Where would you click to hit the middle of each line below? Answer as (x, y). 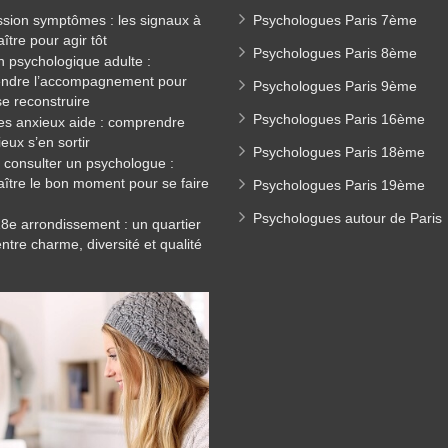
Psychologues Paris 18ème (339, 152)
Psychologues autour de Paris (347, 218)
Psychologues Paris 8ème (335, 53)
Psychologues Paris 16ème (339, 119)
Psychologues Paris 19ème (339, 185)
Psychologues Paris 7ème (335, 20)
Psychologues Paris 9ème (335, 86)
